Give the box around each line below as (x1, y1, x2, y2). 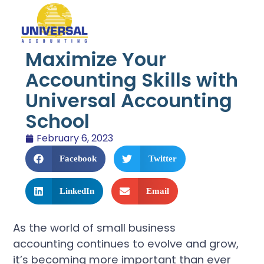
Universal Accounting (25, 87, 232, 114)
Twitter (148, 153, 177, 163)
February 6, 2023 (36, 131, 113, 145)
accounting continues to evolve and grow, (13, 236, 239, 252)
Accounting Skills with (25, 66, 238, 93)
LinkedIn (60, 186, 95, 196)
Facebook (60, 153, 97, 163)
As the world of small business (13, 220, 176, 236)
